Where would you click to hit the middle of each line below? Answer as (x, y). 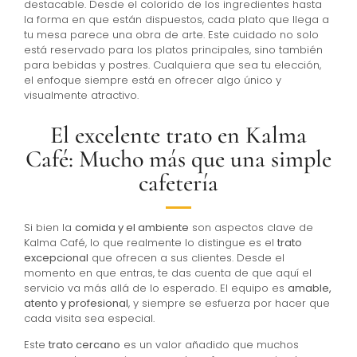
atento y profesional (76, 303)
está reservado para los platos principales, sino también (173, 49)
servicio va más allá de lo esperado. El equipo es (156, 288)
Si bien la (49, 227)
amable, (310, 288)
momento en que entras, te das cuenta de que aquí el (168, 273)
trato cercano (84, 345)
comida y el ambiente (132, 227)
